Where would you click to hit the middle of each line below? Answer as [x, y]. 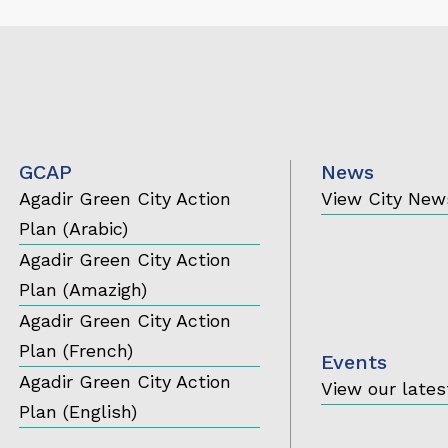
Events [354, 361]
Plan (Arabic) [73, 229]
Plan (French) [75, 351]
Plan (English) [77, 412]
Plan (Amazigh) [82, 290]
